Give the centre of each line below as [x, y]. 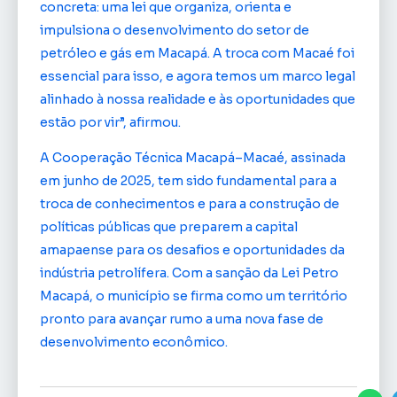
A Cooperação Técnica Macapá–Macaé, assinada [193, 158]
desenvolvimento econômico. [134, 343]
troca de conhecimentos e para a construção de [190, 204]
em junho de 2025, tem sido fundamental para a [188, 181]
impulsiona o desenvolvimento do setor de [175, 30]
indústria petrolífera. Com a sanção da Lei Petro [189, 273]
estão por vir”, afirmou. [110, 122]
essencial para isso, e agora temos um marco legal [198, 76]
